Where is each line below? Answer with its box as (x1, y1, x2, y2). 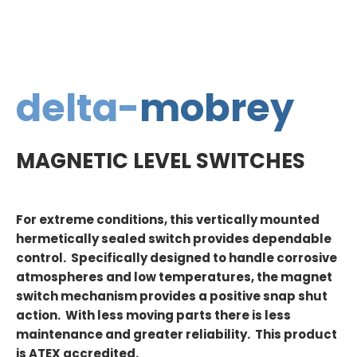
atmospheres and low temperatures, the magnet (16, 269, 332, 286)
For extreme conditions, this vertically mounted (16, 211, 320, 229)
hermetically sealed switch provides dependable (16, 230, 331, 248)
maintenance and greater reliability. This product (16, 326, 337, 343)
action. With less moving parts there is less (16, 307, 291, 324)
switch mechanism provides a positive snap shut (16, 288, 328, 305)
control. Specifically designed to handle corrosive (16, 249, 337, 267)
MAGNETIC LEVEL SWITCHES (16, 146, 305, 175)
